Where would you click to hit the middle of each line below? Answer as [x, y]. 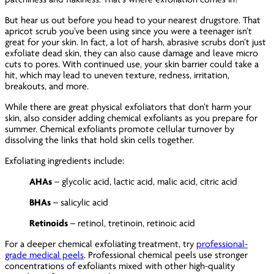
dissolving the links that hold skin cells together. [101, 140]
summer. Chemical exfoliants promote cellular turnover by [120, 129]
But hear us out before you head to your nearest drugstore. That [133, 20]
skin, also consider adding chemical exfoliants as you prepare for [131, 118]
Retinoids [49, 223]
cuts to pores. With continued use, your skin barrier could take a [132, 64]
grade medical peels [45, 255]
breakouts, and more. [48, 86]
